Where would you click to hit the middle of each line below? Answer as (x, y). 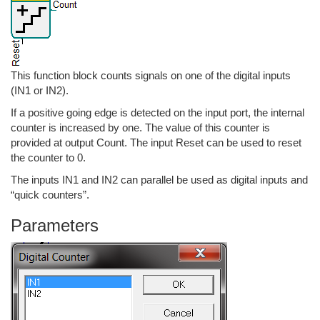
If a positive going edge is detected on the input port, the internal (157, 112)
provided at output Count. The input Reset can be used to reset (156, 142)
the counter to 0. (48, 157)
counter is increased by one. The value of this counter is (140, 127)
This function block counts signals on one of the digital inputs (151, 75)
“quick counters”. (50, 195)
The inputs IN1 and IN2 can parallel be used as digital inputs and (159, 180)
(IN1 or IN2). (40, 90)
